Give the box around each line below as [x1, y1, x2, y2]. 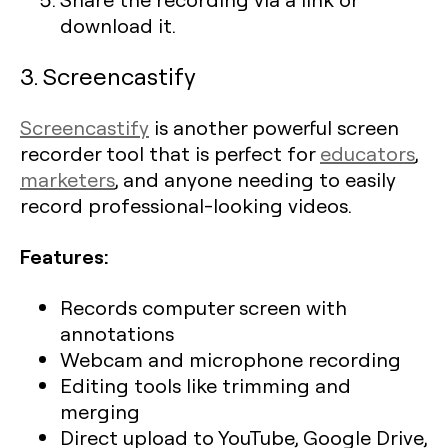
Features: [20, 242, 109, 270]
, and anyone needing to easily [115, 166, 396, 193]
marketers [20, 166, 115, 193]
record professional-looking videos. [20, 192, 352, 219]
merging [60, 398, 140, 425]
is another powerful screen [149, 114, 399, 141]
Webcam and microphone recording [60, 346, 401, 373]
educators [320, 140, 415, 167]
